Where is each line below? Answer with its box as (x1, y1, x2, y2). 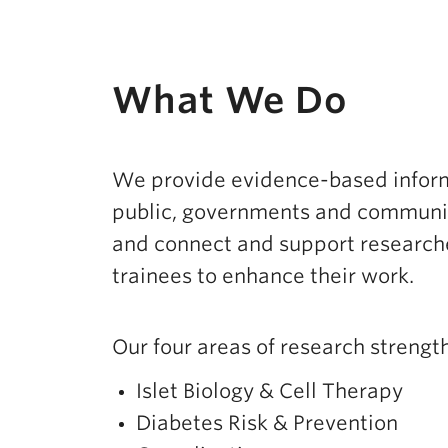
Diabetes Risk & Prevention (136, 410, 398, 435)
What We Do (112, 77, 348, 122)
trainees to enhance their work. (112, 263, 419, 288)
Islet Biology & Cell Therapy (136, 378, 403, 403)
